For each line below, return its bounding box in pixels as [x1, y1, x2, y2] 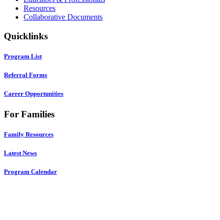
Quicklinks [4, 30, 48, 41]
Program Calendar [4, 168, 57, 176]
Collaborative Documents [24, 13, 103, 22]
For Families [4, 109, 55, 119]
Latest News [4, 149, 37, 157]
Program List [4, 53, 42, 60]
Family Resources [4, 130, 54, 138]
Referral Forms [4, 71, 47, 79]
